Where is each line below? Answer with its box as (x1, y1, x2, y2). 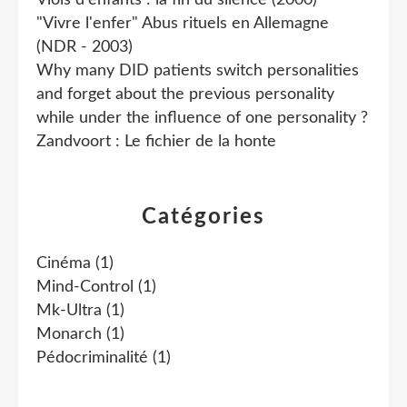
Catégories (142, 205, 265, 228)
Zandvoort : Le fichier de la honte (36, 133, 276, 150)
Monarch (36, 325, 102, 342)
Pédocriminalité (36, 349, 148, 366)
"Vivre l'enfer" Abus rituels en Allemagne (36, 15, 329, 32)
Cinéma (36, 254, 91, 272)
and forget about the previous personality (36, 85, 334, 103)
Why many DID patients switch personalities (36, 62, 359, 79)
